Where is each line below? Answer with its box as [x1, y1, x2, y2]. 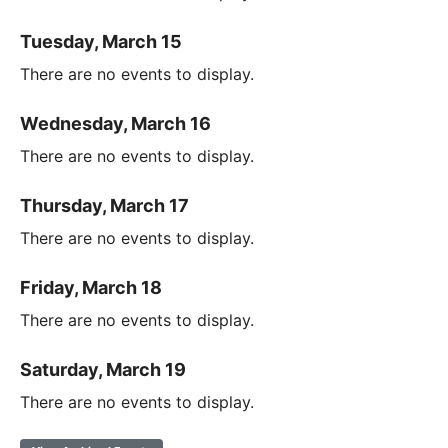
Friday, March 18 [20, 276, 162, 298]
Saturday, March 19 [20, 358, 186, 380]
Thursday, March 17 [20, 194, 189, 216]
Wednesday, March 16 [20, 112, 211, 134]
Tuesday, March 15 [20, 30, 182, 52]
